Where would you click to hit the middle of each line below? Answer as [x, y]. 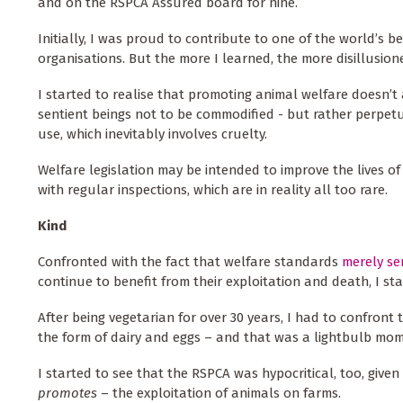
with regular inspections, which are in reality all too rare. [213, 190]
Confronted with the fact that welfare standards [190, 262]
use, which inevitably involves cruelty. [154, 134]
